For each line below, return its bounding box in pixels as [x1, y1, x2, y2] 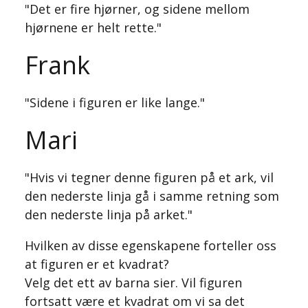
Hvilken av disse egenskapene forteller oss [25, 237, 276, 254]
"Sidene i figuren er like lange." [25, 94, 205, 111]
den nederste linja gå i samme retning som [25, 188, 279, 204]
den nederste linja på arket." [25, 206, 192, 223]
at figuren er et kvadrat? [25, 256, 169, 272]
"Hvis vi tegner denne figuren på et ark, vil [25, 169, 274, 186]
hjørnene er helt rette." [25, 19, 162, 36]
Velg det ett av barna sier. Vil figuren [25, 274, 242, 291]
